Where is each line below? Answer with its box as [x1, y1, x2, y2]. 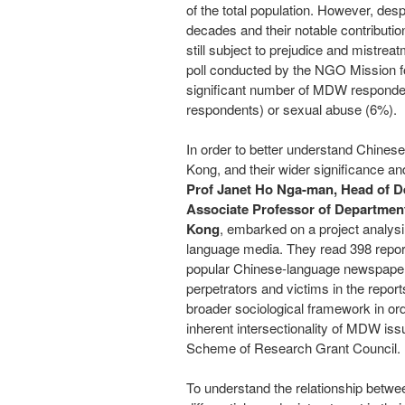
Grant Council [316, 338, 397, 357]
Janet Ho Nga [217, 179, 302, 199]
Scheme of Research [186, 338, 316, 357]
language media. [186, 239, 287, 258]
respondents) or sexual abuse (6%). [186, 99, 397, 118]
